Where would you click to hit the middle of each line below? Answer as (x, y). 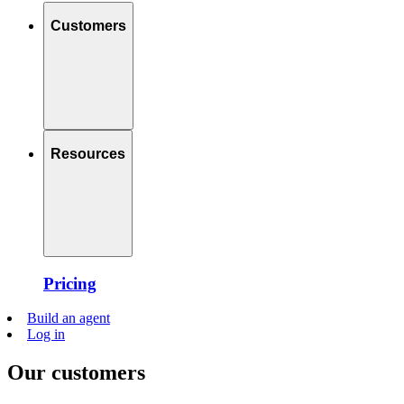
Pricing (70, 283)
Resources (88, 154)
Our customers (76, 373)
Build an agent (69, 318)
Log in (46, 335)
